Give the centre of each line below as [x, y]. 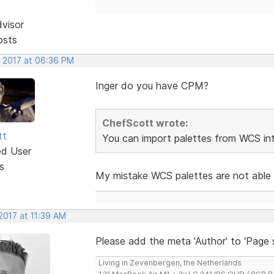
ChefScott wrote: [145, 123]
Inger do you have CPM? [152, 85]
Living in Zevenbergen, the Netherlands [170, 262]
